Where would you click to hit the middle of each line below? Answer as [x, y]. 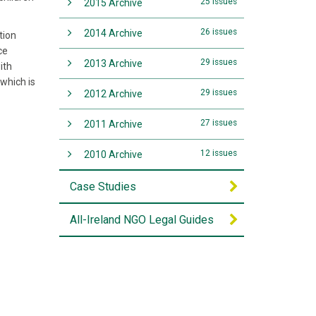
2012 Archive [113, 94]
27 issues [219, 123]
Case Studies [103, 187]
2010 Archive [113, 154]
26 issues [219, 32]
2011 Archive [113, 124]
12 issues [219, 153]
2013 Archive [113, 63]
